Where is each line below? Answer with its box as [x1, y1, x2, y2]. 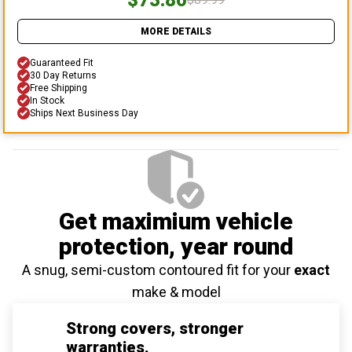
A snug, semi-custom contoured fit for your [22, 261, 291, 278]
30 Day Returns [30, 69, 97, 81]
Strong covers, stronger [66, 318, 244, 338]
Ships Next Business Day [30, 107, 138, 119]
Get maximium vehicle [59, 207, 293, 235]
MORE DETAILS [141, 25, 211, 37]
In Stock [30, 94, 64, 106]
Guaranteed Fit [30, 57, 93, 68]
